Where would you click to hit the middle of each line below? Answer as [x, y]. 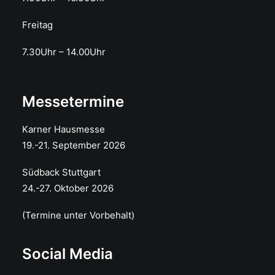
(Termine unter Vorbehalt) [78, 215]
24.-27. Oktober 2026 [68, 188]
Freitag [37, 25]
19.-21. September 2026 [74, 145]
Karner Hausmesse [64, 129]
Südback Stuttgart [61, 172]
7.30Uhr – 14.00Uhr [64, 52]
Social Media [68, 254]
